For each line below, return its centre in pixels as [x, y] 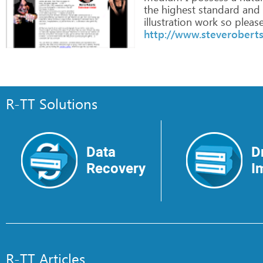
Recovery [116, 168]
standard [218, 9]
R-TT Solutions [52, 103]
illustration [168, 22]
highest [177, 9]
